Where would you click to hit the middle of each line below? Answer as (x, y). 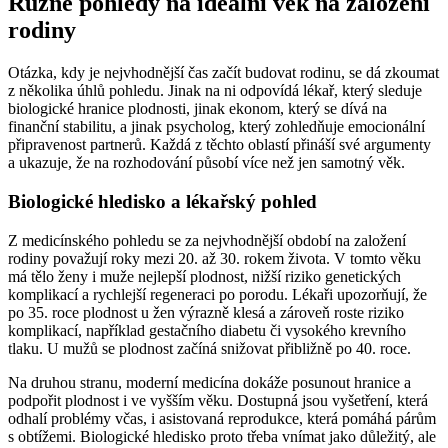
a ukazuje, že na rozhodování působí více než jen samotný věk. (206, 163)
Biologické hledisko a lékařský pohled (162, 201)
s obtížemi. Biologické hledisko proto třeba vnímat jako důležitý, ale (222, 436)
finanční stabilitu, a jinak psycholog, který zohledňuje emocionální (216, 127)
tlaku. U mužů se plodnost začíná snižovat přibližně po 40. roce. (209, 348)
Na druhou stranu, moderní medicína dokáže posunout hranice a (209, 382)
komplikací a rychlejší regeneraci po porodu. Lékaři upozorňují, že (217, 294)
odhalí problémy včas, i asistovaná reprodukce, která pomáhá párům (222, 418)
